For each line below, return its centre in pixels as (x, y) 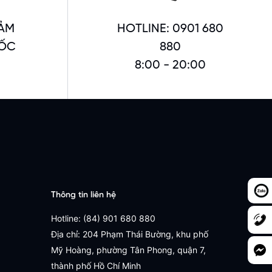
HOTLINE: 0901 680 (170, 29)
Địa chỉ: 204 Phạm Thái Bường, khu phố (129, 234)
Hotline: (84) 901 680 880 (103, 219)
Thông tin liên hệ (83, 195)
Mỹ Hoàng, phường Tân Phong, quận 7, (128, 250)
